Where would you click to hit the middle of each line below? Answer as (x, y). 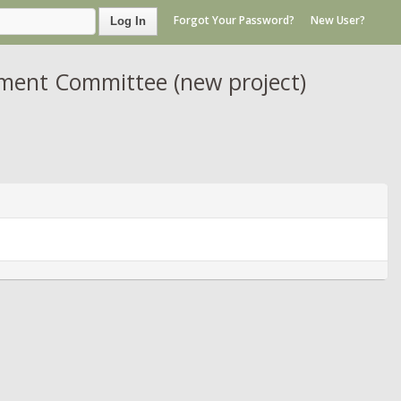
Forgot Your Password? (234, 21)
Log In (128, 21)
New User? (338, 21)
